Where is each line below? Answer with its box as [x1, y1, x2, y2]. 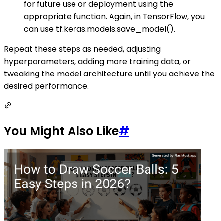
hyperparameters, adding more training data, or [4, 56, 191, 68]
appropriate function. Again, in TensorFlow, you [24, 11, 205, 23]
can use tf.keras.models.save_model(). [24, 23, 175, 35]
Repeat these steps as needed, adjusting [4, 43, 161, 55]
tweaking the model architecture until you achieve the [4, 68, 215, 80]
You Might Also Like [4, 123, 119, 140]
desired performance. [4, 80, 89, 92]
